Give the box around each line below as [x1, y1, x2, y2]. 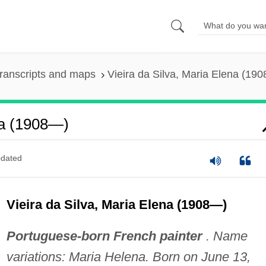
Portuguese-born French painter [6, 228, 202, 243]
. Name [202, 228, 248, 243]
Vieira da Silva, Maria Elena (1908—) [6, 197, 227, 212]
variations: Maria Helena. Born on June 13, [6, 249, 251, 264]
